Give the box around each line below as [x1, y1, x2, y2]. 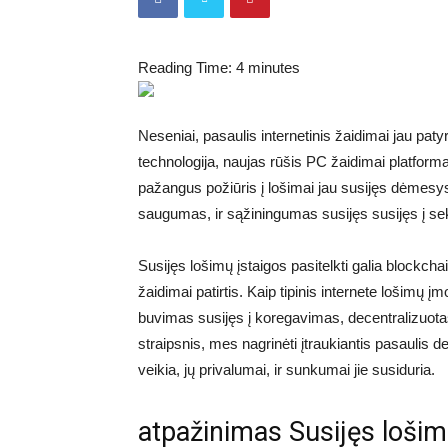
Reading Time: [138, 59, 236, 76]
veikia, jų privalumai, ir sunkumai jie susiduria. [138, 361, 435, 378]
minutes [248, 59, 300, 76]
